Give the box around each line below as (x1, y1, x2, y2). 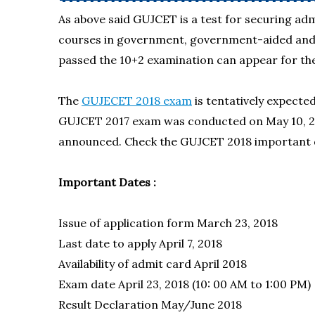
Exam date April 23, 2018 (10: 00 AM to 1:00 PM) (58, 277, 311, 291)
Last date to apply (58, 236, 156, 250)
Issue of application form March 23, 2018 (58, 216, 278, 230)
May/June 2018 (160, 297, 242, 311)
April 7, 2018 (158, 236, 222, 250)
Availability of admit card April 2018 (58, 257, 247, 271)
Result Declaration (58, 297, 158, 311)
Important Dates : (58, 175, 156, 189)
